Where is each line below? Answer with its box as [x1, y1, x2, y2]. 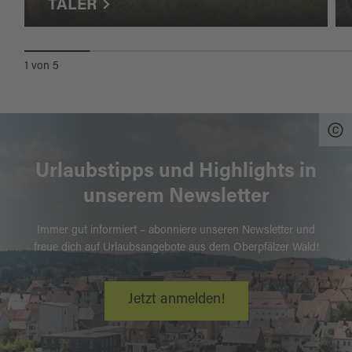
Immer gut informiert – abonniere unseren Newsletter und [37, 225, 315, 236]
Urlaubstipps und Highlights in [35, 162, 317, 182]
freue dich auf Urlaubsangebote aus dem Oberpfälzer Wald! [33, 242, 319, 254]
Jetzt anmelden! [127, 293, 225, 308]
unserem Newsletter [82, 187, 269, 207]
